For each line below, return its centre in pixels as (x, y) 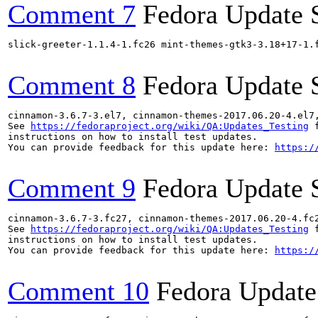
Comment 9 (72, 188)
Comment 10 (78, 291)
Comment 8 (72, 85)
